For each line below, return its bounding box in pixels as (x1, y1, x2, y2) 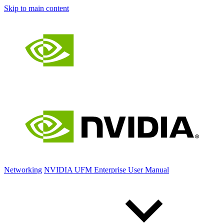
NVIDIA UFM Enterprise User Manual (44, 165, 169, 174)
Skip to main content (4, 4, 69, 12)
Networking (4, 165, 42, 174)
